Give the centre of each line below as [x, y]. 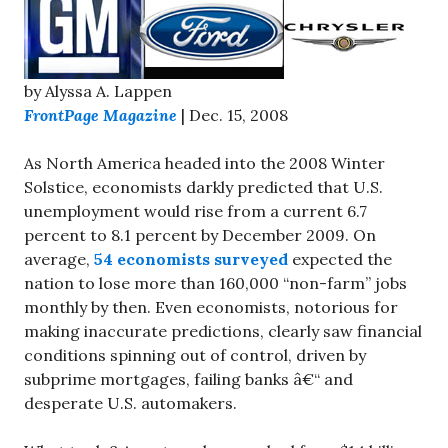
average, [59, 258]
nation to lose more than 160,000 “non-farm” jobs [215, 282]
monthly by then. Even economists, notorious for [211, 306]
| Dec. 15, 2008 [232, 114]
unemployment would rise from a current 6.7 [195, 210]
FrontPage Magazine [100, 114]
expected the [340, 258]
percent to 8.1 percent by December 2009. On [200, 234]
